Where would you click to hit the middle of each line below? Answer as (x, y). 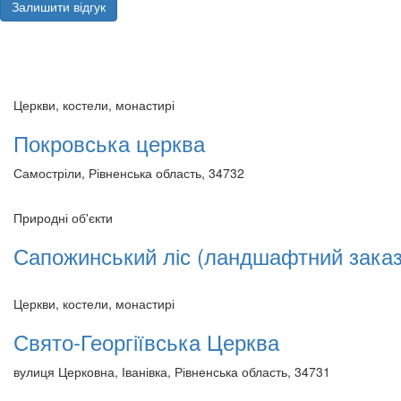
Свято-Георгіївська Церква (146, 341)
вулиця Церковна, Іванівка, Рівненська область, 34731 (172, 371)
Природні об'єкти (63, 217)
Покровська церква (109, 142)
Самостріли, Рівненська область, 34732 (129, 172)
